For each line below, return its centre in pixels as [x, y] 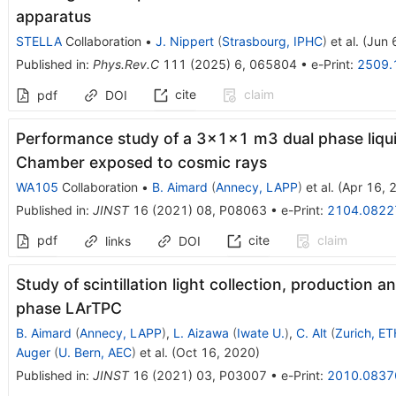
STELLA [38, 41]
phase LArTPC [69, 308]
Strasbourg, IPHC [272, 41]
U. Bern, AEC [95, 352]
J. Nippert [184, 41]
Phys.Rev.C [126, 64]
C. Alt [311, 332]
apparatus [53, 16]
